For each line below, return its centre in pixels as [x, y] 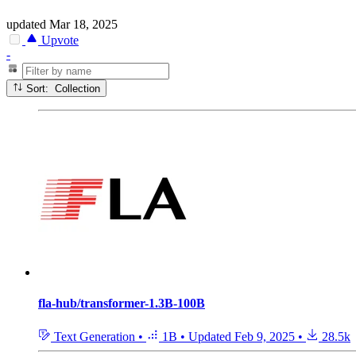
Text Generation [95, 336]
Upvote [58, 40]
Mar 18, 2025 [83, 24]
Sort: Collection [78, 89]
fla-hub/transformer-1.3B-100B [122, 304]
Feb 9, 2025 [265, 336]
